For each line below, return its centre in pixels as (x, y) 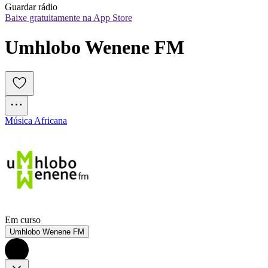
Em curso (23, 220)
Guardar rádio (31, 7)
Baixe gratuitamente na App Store (68, 18)
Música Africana (36, 121)
